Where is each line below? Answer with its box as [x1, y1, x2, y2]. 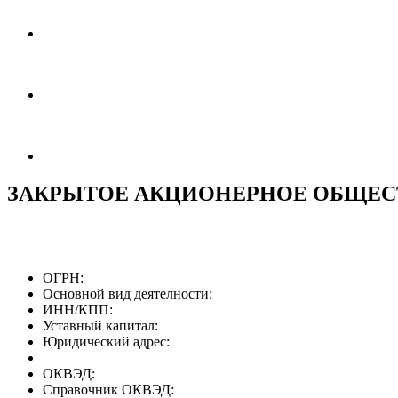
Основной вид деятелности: [43, 285, 212, 301]
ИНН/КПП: [43, 301, 113, 317]
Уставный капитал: [43, 317, 158, 333]
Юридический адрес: [43, 333, 170, 349]
